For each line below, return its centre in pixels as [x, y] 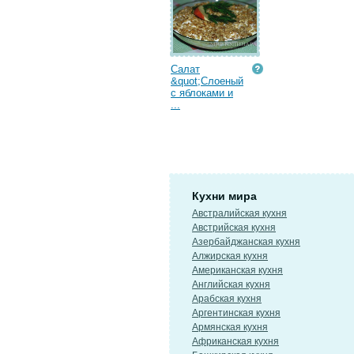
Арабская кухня [227, 299]
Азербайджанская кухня [246, 242]
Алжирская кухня [230, 256]
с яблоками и [202, 93]
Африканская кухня [235, 341]
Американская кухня [237, 270]
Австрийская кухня [234, 228]
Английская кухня [231, 284]
